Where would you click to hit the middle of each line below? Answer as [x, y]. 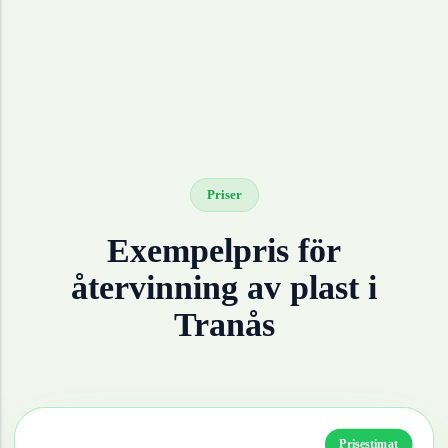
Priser [224, 195]
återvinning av [180, 288]
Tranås [224, 325]
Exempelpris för [224, 251]
